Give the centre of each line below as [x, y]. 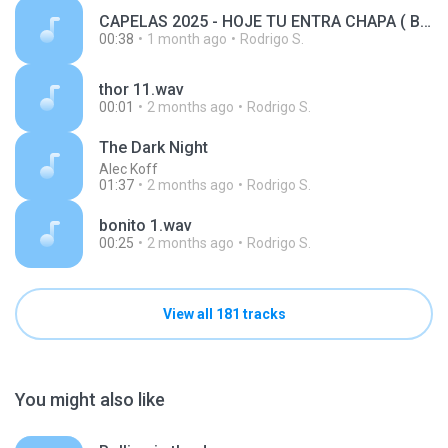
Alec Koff [128, 169]
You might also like [90, 399]
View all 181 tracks [224, 314]
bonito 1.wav [145, 225]
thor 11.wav [141, 89]
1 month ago [187, 39]
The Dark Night [153, 147]
